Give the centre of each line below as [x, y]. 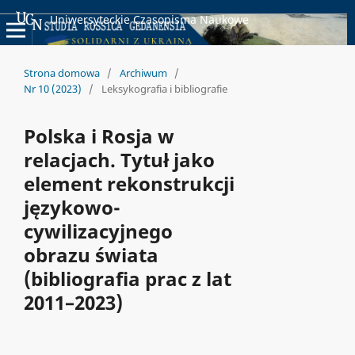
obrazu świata [91, 254]
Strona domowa [61, 73]
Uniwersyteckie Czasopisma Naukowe [149, 19]
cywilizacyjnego [98, 231]
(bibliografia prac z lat [127, 278]
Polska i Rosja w [99, 136]
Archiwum [143, 73]
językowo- [72, 207]
